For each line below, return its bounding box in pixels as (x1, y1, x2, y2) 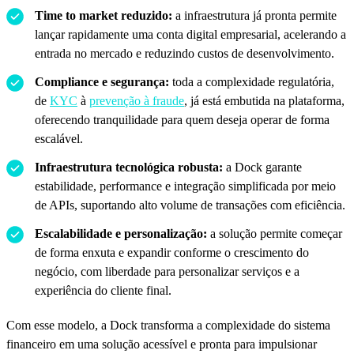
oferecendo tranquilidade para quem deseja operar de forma (35, 112, 330, 126)
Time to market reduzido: (35, 8, 172, 22)
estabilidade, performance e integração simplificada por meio (35, 179, 336, 193)
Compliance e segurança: (35, 74, 169, 88)
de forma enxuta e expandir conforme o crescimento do (35, 245, 309, 259)
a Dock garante (223, 160, 302, 174)
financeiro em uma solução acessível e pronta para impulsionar (6, 337, 317, 351)
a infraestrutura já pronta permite (172, 8, 337, 22)
